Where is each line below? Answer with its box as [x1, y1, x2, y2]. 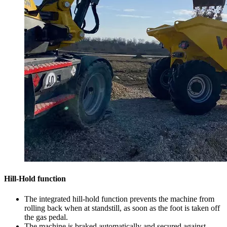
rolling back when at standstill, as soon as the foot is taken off [24, 203, 220, 212]
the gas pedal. [24, 212, 68, 221]
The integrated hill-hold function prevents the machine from [24, 194, 214, 203]
